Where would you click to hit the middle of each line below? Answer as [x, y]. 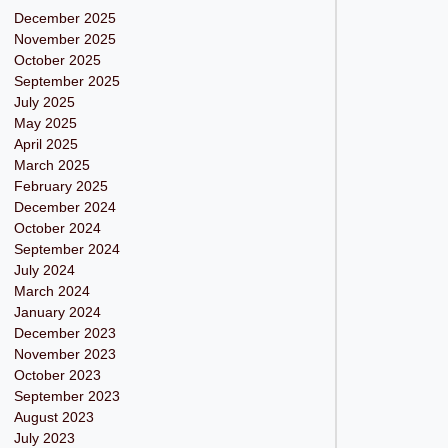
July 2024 [44, 270]
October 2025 [57, 60]
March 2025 [51, 165]
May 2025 [45, 123]
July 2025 [44, 102]
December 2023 [64, 333]
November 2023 [64, 354]
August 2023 [53, 417]
